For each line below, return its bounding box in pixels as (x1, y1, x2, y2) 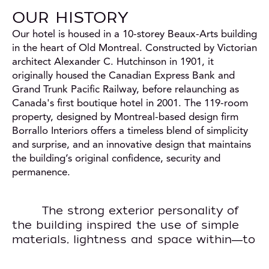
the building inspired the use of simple (12, 218, 239, 233)
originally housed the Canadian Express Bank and (12, 71, 235, 82)
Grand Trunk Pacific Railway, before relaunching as (12, 85, 239, 95)
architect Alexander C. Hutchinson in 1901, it (12, 57, 214, 68)
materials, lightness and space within (12, 232, 232, 247)
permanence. (12, 168, 70, 178)
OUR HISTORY (12, 7, 129, 29)
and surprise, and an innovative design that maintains (12, 140, 251, 151)
